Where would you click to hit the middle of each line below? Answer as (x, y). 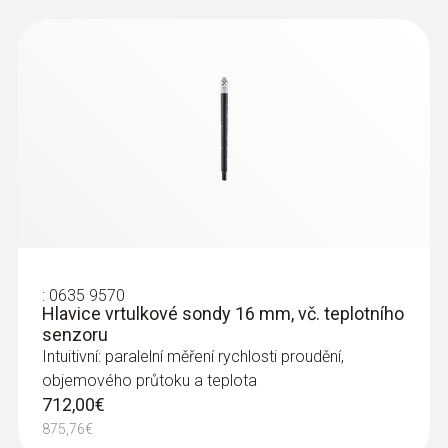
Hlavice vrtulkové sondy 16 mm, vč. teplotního (223, 313)
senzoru (75, 334)
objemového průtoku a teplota (149, 380)
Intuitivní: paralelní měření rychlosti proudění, (193, 356)
